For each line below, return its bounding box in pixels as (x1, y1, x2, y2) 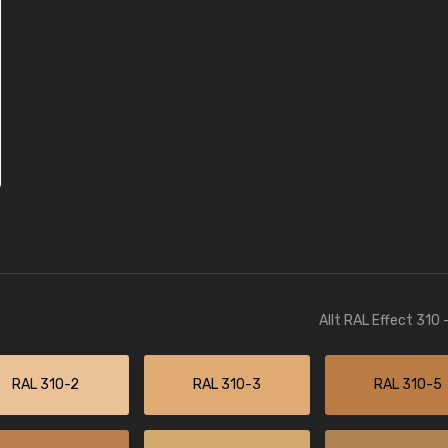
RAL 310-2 (11, 376, 79, 393)
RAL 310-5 (373, 376, 442, 393)
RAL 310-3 (192, 376, 261, 393)
